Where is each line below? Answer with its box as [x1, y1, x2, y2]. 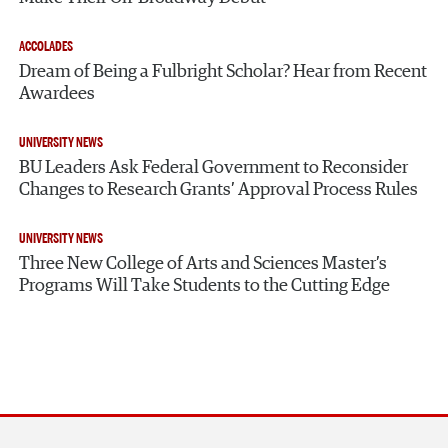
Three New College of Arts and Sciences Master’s [19, 254, 388, 273]
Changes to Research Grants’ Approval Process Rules [19, 180, 419, 199]
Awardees [19, 84, 96, 103]
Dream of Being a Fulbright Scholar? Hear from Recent [19, 62, 428, 81]
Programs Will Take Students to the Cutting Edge [19, 276, 391, 295]
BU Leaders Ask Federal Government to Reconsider [19, 158, 409, 177]
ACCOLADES [19, 38, 74, 54]
